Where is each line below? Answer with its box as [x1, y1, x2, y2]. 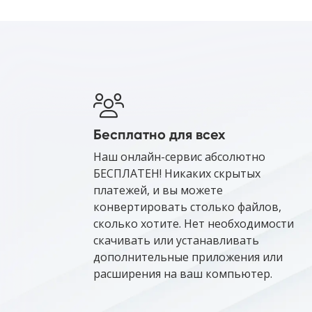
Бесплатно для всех [93, 126, 226, 143]
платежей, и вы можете [93, 182, 223, 198]
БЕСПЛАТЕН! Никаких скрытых [93, 166, 260, 182]
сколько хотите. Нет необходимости [93, 216, 294, 232]
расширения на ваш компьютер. [93, 266, 272, 282]
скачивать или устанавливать [93, 233, 259, 249]
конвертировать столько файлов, [93, 199, 281, 215]
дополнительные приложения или [93, 249, 283, 265]
